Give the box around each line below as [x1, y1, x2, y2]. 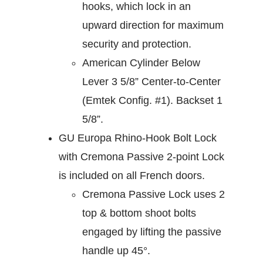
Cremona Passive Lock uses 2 [82, 188, 225, 201]
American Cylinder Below [82, 57, 200, 69]
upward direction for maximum [82, 19, 224, 32]
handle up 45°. [82, 245, 150, 257]
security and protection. [82, 38, 191, 50]
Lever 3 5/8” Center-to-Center [82, 76, 221, 88]
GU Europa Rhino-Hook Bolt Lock [59, 132, 217, 144]
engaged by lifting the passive [82, 226, 221, 238]
